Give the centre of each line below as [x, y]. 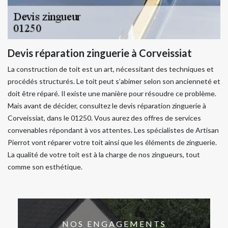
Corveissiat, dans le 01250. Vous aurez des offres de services [104, 118]
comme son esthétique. [45, 167]
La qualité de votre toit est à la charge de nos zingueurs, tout [104, 154]
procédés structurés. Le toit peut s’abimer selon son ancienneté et [114, 81]
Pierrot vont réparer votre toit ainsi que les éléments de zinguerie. [112, 142]
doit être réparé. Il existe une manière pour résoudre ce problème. [112, 93]
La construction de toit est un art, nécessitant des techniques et [111, 69]
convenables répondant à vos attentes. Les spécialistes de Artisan [113, 130]
